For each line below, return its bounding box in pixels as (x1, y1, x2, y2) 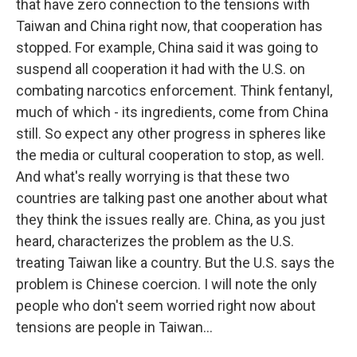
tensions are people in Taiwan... (16, 319, 213, 335)
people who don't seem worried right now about (16, 297, 316, 314)
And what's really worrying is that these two (16, 168, 289, 185)
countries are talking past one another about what (16, 190, 328, 206)
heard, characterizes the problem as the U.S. (16, 233, 294, 249)
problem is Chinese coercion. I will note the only (16, 276, 317, 292)
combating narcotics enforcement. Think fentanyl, (16, 82, 332, 99)
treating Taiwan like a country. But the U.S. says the (16, 254, 335, 271)
